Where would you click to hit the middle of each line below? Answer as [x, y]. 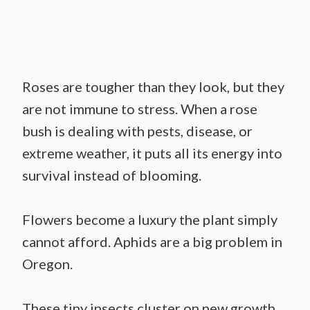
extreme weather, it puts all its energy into [152, 153]
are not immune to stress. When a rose [140, 108]
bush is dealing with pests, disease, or [137, 130]
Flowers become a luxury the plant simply [150, 219]
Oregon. [47, 263]
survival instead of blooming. [112, 175]
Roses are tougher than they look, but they [153, 86]
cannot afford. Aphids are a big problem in [152, 241]
